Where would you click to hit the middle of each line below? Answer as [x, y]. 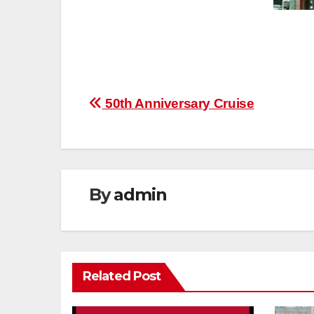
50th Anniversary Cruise [178, 104]
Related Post [122, 277]
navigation [145, 137]
